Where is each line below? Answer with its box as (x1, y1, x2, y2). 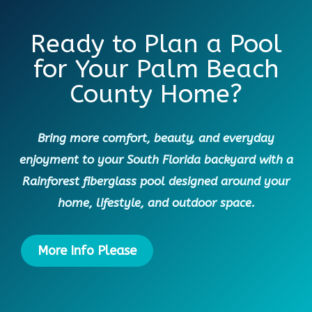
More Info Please (38, 243, 136, 259)
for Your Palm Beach (33, 54, 279, 84)
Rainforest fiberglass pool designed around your (22, 174, 290, 189)
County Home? (70, 79, 242, 109)
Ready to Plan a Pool (30, 29, 282, 59)
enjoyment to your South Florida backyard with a (19, 153, 293, 167)
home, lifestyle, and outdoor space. (57, 196, 255, 210)
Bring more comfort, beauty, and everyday (38, 131, 274, 146)
